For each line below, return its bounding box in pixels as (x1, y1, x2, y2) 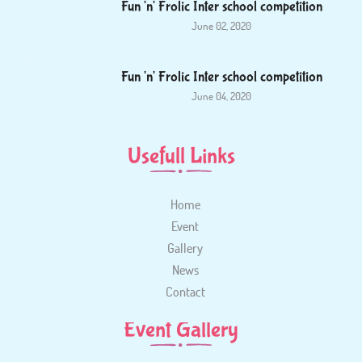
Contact (165, 283, 205, 301)
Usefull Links (127, 143, 235, 170)
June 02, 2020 (192, 19, 251, 34)
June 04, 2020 (192, 89, 251, 104)
